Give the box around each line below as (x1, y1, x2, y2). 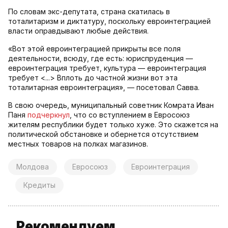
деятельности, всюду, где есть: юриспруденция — (8, 54, 193, 63)
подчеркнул (27, 110, 70, 120)
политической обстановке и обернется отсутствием (8, 130, 198, 139)
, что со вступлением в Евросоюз (70, 110, 190, 120)
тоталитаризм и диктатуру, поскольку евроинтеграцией (8, 17, 211, 26)
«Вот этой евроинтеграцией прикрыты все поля (8, 44, 181, 53)
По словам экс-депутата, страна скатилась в (8, 7, 170, 16)
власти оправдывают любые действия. (8, 26, 149, 36)
